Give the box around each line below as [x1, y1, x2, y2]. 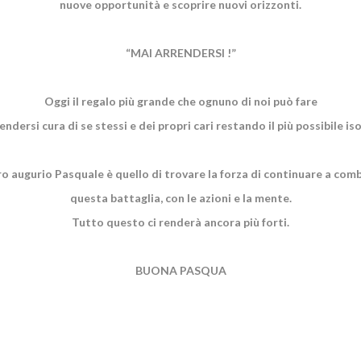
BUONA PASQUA [135, 263, 226, 277]
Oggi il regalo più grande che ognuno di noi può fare [44, 94, 317, 108]
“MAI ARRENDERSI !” [125, 46, 236, 60]
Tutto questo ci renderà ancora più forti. [72, 215, 289, 229]
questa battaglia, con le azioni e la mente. [69, 191, 292, 205]
